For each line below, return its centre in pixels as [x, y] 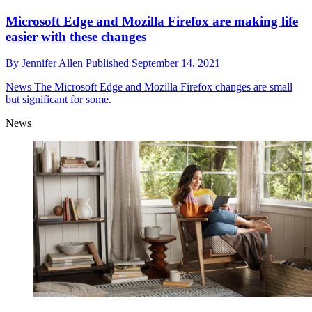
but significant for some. [58, 100]
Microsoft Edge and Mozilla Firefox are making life [152, 21]
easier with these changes [76, 36]
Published [109, 63]
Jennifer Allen [54, 63]
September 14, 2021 [176, 63]
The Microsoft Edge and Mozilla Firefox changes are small [162, 87]
